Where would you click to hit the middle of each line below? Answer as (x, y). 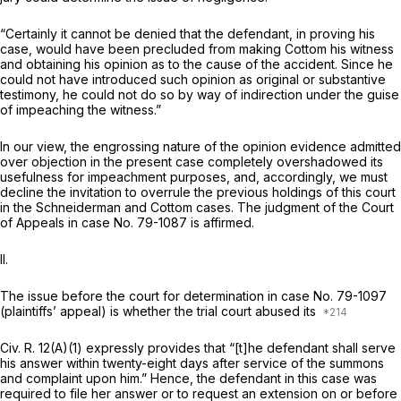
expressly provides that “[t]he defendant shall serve (239, 348)
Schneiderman (80, 208)
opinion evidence (296, 147)
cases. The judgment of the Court (295, 208)
